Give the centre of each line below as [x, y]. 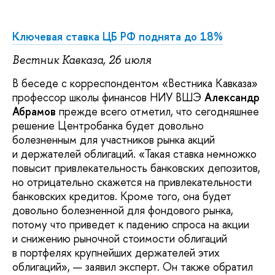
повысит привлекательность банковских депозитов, [136, 168]
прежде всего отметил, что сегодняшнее [157, 111]
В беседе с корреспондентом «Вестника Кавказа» [135, 83]
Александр [232, 97]
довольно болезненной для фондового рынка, [123, 210]
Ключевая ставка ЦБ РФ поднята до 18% [118, 37]
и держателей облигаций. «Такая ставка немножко [134, 153]
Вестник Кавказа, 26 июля [82, 60]
